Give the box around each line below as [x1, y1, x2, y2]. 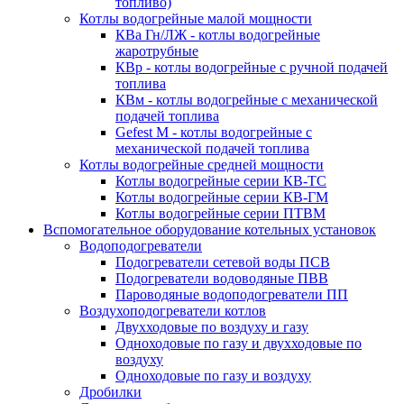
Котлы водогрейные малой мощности [79, 10, 312, 26]
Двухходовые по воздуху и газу [115, 318, 308, 335]
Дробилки [79, 383, 142, 399]
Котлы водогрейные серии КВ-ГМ [115, 188, 328, 205]
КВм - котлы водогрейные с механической [115, 91, 378, 107]
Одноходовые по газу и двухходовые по [115, 335, 362, 351]
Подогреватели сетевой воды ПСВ [115, 253, 330, 270]
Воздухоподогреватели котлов [79, 302, 266, 318]
